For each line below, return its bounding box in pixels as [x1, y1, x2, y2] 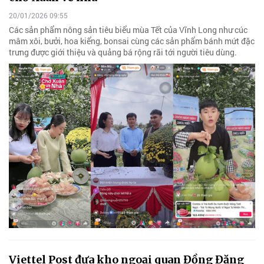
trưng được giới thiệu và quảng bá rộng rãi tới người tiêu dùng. [9, 46, 237, 58]
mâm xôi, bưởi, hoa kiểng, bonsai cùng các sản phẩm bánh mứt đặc [9, 35, 255, 47]
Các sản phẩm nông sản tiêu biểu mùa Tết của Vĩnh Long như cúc [9, 24, 247, 35]
